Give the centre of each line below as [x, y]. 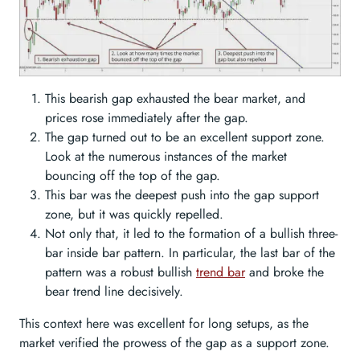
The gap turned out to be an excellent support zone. [185, 137]
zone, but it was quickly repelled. [134, 214]
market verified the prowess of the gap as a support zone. [174, 342]
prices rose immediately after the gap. [147, 117]
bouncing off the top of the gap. [133, 175]
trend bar [221, 272]
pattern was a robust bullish [121, 272]
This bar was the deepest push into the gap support [182, 194]
